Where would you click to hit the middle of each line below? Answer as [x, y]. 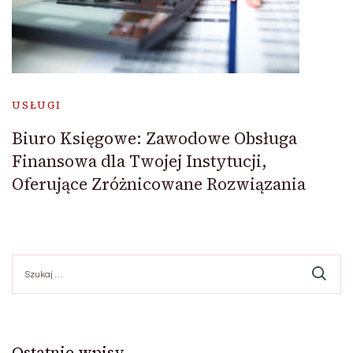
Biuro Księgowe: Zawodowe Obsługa [154, 138]
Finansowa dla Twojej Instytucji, [139, 161]
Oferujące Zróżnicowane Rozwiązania [159, 184]
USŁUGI [37, 105]
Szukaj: [30, 261]
